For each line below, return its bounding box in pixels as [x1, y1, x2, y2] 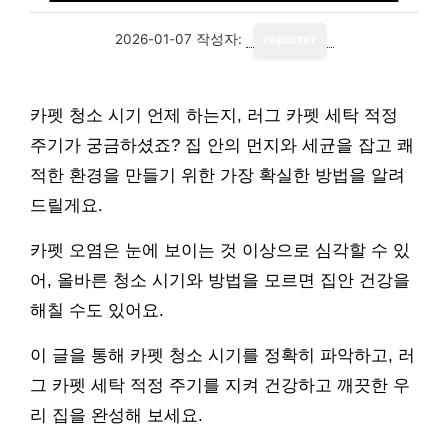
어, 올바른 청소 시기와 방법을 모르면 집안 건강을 [30, 271, 410, 290]
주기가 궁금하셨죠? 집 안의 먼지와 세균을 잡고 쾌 [30, 136, 414, 155]
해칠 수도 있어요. [30, 301, 164, 320]
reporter [263, 32, 316, 47]
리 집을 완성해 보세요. [30, 406, 203, 425]
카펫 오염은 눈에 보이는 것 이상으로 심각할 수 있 [30, 241, 410, 260]
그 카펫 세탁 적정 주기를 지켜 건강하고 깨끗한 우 [30, 376, 410, 395]
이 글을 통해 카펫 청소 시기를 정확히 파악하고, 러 [30, 346, 415, 365]
